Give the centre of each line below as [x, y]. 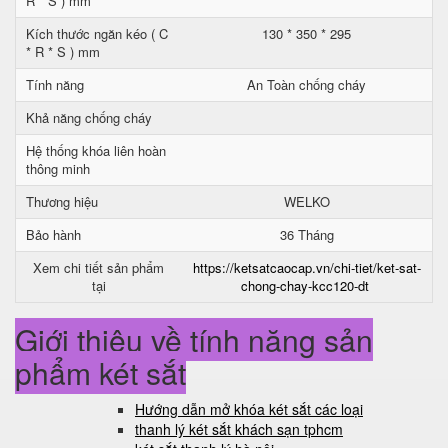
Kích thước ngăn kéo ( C [97, 33]
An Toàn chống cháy [306, 84]
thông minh [58, 168]
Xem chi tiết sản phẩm [98, 267]
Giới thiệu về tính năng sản [194, 339]
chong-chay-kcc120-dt [304, 285]
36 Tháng [306, 234]
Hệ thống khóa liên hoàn [96, 150]
